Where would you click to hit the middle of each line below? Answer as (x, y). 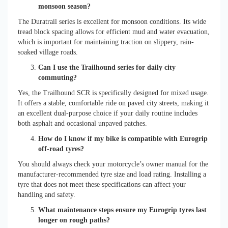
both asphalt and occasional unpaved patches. (82, 123)
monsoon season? (64, 6)
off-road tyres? (61, 149)
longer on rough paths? (74, 220)
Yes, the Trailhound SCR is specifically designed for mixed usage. (113, 93)
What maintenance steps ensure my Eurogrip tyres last (122, 210)
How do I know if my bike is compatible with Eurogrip (123, 138)
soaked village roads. (48, 52)
